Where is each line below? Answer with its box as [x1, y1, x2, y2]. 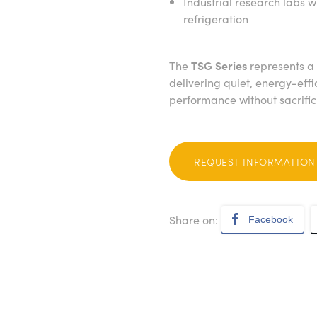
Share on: [169, 212, 218, 227]
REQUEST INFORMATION [194, 154, 316, 168]
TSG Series [191, 57, 247, 73]
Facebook [248, 214, 293, 225]
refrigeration [183, 11, 248, 26]
